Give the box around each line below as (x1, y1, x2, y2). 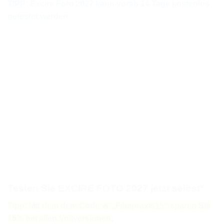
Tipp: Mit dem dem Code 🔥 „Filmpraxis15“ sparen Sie (7, 201, 210, 210)
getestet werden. (7, 11, 70, 20)
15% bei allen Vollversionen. (7, 213, 113, 222)
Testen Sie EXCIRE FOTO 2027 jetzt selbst (7, 183, 200, 194)
